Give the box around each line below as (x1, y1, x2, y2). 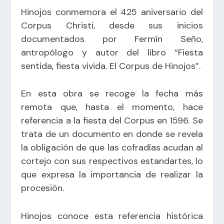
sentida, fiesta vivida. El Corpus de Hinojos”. (21, 59, 201, 72)
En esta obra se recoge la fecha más (21, 87, 203, 100)
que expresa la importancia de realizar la (21, 168, 203, 181)
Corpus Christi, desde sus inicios (21, 19, 203, 31)
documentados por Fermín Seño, (21, 32, 203, 45)
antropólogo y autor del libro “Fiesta (21, 46, 203, 58)
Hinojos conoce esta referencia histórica (21, 210, 203, 222)
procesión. (21, 182, 64, 194)
